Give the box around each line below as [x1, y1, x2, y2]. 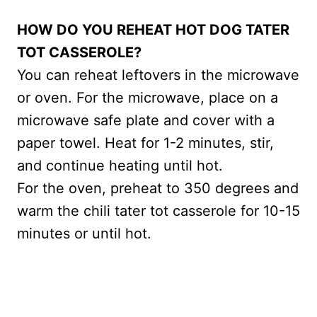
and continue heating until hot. [17, 157, 223, 175]
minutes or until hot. [17, 225, 151, 243]
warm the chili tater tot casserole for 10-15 [17, 202, 300, 220]
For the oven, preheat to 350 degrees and [17, 180, 299, 197]
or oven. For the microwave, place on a [17, 89, 278, 107]
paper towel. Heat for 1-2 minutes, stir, [17, 134, 274, 152]
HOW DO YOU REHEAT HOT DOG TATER [17, 21, 289, 39]
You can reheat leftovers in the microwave [17, 67, 299, 84]
